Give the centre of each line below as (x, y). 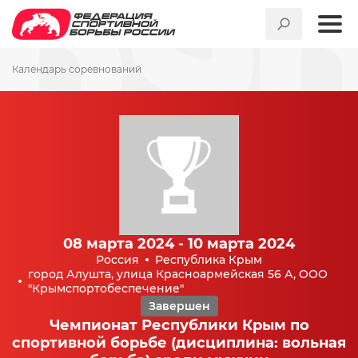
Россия (117, 260)
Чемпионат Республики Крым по (179, 325)
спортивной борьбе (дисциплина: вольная (179, 343)
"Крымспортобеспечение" (106, 288)
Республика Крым (209, 260)
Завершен (179, 306)
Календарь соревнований (77, 69)
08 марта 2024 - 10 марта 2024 (179, 244)
